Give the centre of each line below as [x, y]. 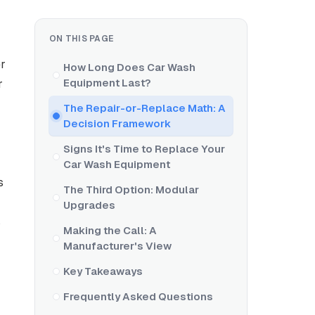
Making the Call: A [110, 230]
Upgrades [89, 205]
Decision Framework [117, 123]
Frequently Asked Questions [138, 296]
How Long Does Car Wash [129, 67]
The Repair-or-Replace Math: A [144, 108]
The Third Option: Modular [131, 189]
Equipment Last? [107, 83]
